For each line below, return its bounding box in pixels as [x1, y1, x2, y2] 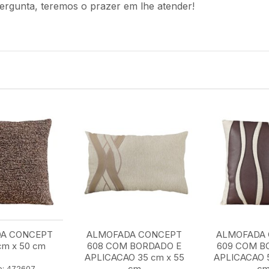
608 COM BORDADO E [87, 240, 182, 252]
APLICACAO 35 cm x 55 [84, 252, 184, 264]
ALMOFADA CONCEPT [86, 229, 183, 241]
